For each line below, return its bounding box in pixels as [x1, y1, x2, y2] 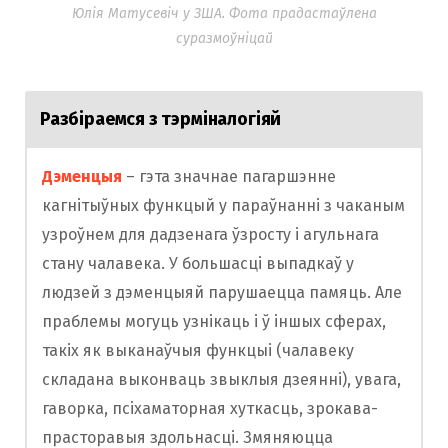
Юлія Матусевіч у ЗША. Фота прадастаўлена [71, 5, 377, 23]
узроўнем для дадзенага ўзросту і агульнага [42, 225, 379, 245]
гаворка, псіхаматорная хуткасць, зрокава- [42, 399, 378, 419]
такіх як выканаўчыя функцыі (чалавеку [42, 341, 354, 361]
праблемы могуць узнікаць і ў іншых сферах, [42, 312, 386, 332]
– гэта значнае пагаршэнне [126, 167, 336, 187]
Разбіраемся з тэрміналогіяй [40, 108, 282, 131]
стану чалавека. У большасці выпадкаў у [42, 254, 354, 274]
